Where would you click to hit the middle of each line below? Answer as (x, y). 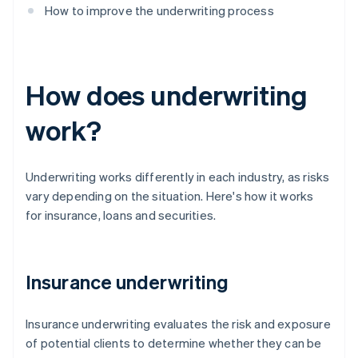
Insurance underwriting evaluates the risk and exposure (178, 324)
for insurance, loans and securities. (121, 215)
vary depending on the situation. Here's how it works (170, 196)
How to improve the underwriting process (159, 11)
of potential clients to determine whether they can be (174, 343)
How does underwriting (167, 95)
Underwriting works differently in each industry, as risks (178, 177)
